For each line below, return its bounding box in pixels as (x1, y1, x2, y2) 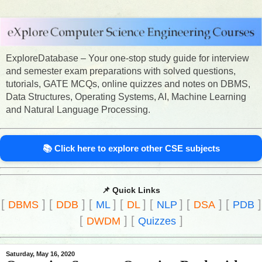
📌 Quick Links (102, 185, 160, 195)
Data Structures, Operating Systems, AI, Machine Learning (6, 92, 246, 102)
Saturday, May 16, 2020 (6, 250, 75, 258)
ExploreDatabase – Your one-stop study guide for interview (6, 53, 249, 64)
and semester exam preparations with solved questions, (6, 66, 236, 77)
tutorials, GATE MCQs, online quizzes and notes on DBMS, (6, 79, 250, 89)
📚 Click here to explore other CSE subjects (42, 143, 220, 154)
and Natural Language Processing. (6, 105, 150, 115)
